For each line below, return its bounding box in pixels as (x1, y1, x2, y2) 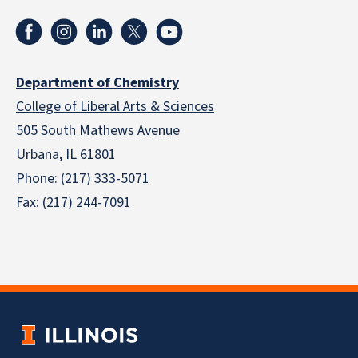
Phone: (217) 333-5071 (16, 169, 149, 189)
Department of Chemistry (16, 73, 179, 93)
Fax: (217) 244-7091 (16, 193, 131, 213)
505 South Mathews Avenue (16, 121, 183, 141)
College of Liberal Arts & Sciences (16, 97, 214, 117)
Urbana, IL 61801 (16, 145, 116, 165)
